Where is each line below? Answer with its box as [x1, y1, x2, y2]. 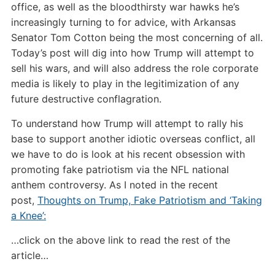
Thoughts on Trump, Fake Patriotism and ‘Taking [37, 194, 262, 206]
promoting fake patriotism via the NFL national [10, 163, 229, 176]
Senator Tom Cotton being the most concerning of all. [10, 31, 263, 44]
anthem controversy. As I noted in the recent [10, 179, 218, 191]
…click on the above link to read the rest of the [10, 234, 230, 246]
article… [10, 249, 48, 261]
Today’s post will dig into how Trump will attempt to [10, 47, 254, 59]
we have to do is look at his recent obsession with [10, 148, 245, 160]
